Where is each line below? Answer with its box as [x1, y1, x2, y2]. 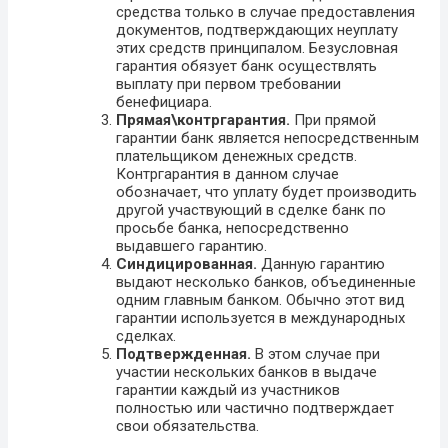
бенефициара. [116, 93, 212, 112]
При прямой [290, 111, 376, 130]
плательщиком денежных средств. [116, 147, 357, 166]
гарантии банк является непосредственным [116, 129, 419, 148]
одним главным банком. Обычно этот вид [116, 291, 405, 310]
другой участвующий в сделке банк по [116, 201, 386, 220]
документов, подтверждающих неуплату [116, 21, 398, 40]
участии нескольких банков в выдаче [116, 363, 377, 382]
